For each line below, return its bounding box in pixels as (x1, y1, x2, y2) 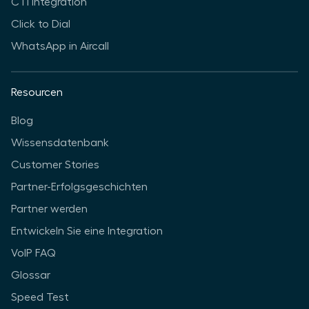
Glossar (11, 270, 50, 281)
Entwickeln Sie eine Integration (11, 226, 163, 237)
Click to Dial (11, 19, 70, 30)
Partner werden (11, 203, 88, 215)
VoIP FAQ (11, 248, 56, 259)
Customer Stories (11, 159, 99, 171)
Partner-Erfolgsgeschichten (11, 181, 148, 193)
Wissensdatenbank (11, 137, 109, 149)
